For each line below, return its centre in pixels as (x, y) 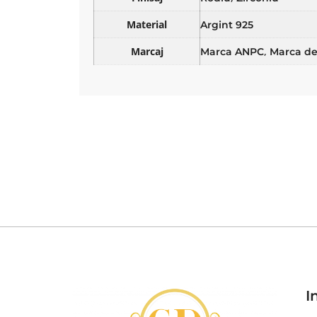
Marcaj (147, 51)
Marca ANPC (232, 51)
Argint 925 (227, 24)
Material (147, 24)
